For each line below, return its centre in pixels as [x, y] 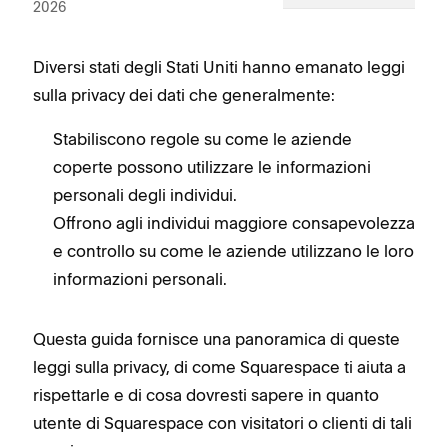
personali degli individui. [145, 195]
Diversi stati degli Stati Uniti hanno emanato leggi [219, 67]
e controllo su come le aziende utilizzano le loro [233, 251]
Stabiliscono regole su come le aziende [202, 139]
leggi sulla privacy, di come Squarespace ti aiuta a [219, 367]
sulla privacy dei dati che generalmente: [184, 95]
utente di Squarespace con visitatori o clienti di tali [222, 423]
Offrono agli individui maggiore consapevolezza [234, 223]
